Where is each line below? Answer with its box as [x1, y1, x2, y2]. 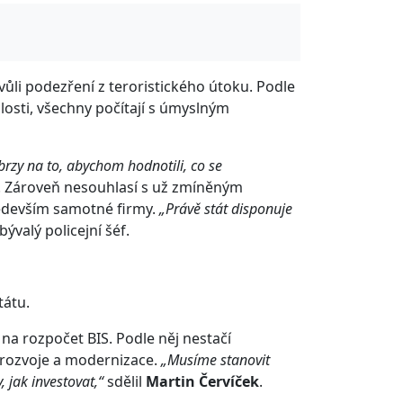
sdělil [107, 372, 146, 391]
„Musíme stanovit [157, 350, 270, 370]
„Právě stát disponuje [159, 199, 292, 219]
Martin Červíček [146, 372, 259, 391]
